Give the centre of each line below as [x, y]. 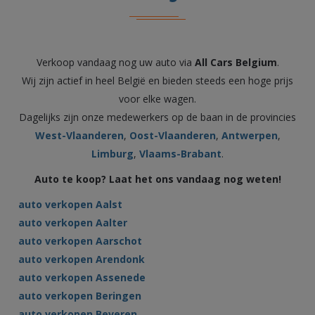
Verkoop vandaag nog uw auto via [115, 63]
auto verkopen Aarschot [81, 241]
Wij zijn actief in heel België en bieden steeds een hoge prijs [157, 81]
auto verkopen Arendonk [82, 259]
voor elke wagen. [157, 99]
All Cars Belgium [236, 63]
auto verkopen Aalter [73, 223]
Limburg [112, 154]
